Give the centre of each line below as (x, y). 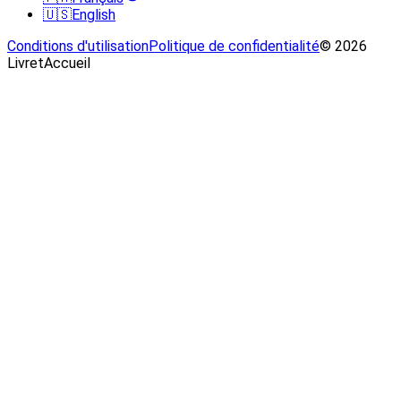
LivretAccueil (49, 63)
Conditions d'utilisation (78, 46)
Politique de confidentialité (234, 46)
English (94, 14)
